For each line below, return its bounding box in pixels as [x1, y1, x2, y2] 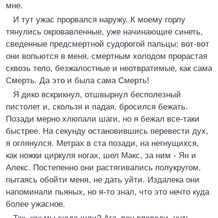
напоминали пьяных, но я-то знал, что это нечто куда [6, 187, 209, 197]
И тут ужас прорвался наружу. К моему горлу [13, 15, 185, 24]
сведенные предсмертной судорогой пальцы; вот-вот [6, 39, 209, 49]
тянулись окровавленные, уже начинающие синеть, [6, 27, 203, 36]
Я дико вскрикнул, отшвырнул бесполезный [13, 90, 181, 99]
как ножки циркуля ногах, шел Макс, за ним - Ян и [6, 151, 196, 160]
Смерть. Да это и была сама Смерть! [6, 76, 149, 85]
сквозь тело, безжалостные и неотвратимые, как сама [6, 64, 212, 73]
